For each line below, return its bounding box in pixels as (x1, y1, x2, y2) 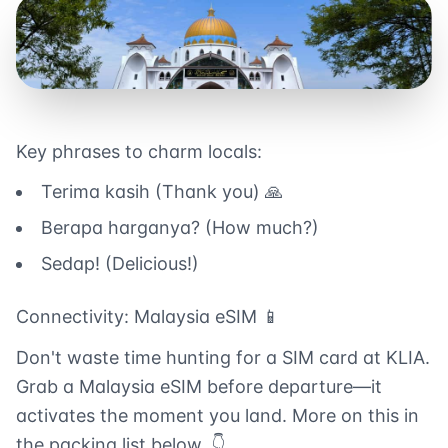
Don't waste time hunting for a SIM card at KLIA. (16, 347, 430, 369)
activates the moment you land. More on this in (16, 405, 419, 427)
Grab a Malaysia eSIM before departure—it (16, 376, 382, 398)
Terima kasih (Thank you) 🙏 (41, 181, 283, 203)
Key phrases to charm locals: (16, 141, 262, 163)
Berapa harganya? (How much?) (41, 217, 319, 239)
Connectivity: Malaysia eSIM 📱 (16, 306, 280, 328)
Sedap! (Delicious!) (41, 253, 199, 275)
